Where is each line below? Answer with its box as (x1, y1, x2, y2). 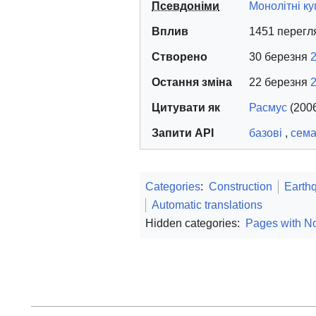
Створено (152, 51, 207, 63)
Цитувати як (152, 102, 220, 114)
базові (249, 127, 282, 140)
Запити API (152, 127, 214, 140)
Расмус (249, 102, 287, 114)
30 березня (249, 51, 310, 63)
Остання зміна (152, 76, 232, 89)
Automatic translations (152, 199, 262, 212)
